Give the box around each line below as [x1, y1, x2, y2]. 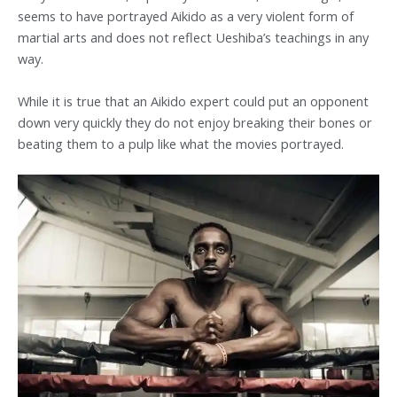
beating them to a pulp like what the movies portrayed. [18, 134, 344, 152]
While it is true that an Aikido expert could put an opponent [18, 91, 369, 110]
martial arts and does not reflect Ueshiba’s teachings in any [18, 28, 369, 47]
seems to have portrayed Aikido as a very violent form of [18, 7, 354, 26]
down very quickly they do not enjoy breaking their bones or [18, 113, 372, 131]
